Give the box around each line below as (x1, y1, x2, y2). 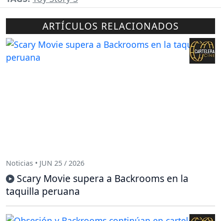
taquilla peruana (6, 184, 80, 198)
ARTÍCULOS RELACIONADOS (42, 19, 179, 33)
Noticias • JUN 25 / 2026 (6, 158, 84, 168)
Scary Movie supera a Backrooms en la (17, 172, 188, 185)
